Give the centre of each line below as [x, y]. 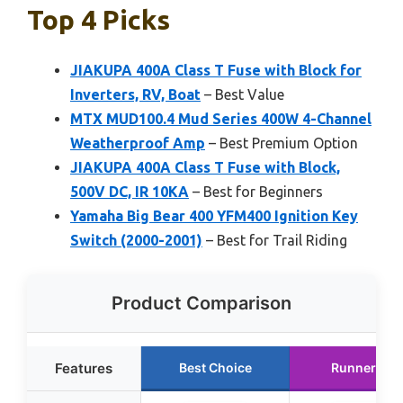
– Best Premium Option [282, 143]
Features [84, 368]
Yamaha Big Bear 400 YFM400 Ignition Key [214, 216]
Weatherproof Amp [138, 143]
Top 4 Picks [99, 20]
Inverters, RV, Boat [135, 94]
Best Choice [215, 367]
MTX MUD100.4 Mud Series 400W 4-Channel [221, 119]
